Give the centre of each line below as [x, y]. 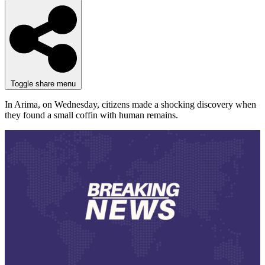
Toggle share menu [43, 83]
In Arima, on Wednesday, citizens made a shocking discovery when [130, 104]
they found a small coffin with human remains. [91, 115]
